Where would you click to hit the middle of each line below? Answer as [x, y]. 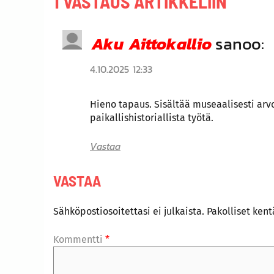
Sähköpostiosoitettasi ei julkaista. [129, 212]
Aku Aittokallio [152, 44]
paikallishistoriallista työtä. [152, 118]
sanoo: [240, 44]
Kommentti [79, 240]
